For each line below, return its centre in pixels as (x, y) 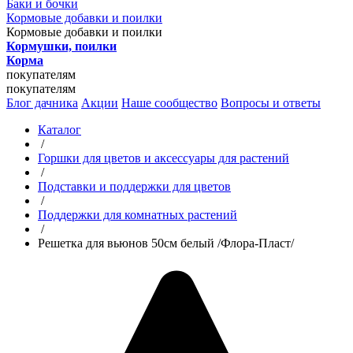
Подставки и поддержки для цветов (134, 186)
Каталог (59, 130)
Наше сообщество (169, 103)
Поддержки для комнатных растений (137, 215)
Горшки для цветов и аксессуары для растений (163, 158)
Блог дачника (42, 103)
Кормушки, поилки (61, 46)
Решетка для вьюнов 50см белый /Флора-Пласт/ (166, 243)
